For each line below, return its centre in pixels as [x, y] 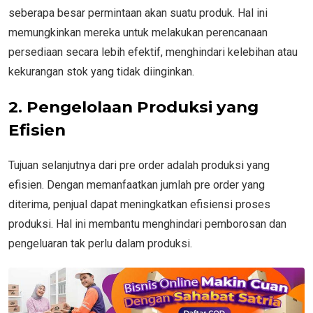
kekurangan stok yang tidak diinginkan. [101, 71]
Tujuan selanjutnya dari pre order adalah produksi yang [139, 165]
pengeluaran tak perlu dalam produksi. [100, 243]
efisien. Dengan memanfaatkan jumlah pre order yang [137, 184]
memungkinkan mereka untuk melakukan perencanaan [138, 32]
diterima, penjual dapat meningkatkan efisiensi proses [139, 204]
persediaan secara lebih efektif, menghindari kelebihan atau [153, 52]
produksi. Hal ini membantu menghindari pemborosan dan [147, 224]
